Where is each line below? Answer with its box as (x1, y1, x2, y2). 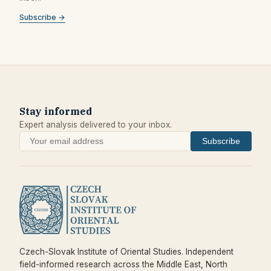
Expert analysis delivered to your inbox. (19, 119, 172, 129)
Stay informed (19, 105, 92, 117)
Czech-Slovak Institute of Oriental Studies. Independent (19, 246, 233, 256)
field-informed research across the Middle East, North (19, 259, 227, 269)
